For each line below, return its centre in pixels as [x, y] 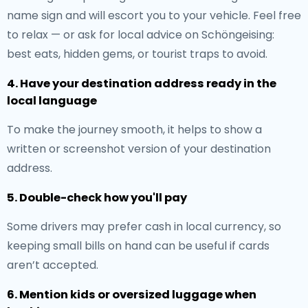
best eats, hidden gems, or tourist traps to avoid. [137, 54]
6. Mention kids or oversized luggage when [132, 295]
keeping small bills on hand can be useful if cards [138, 246]
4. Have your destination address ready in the [142, 84]
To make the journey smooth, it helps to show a [134, 130]
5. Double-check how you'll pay [97, 198]
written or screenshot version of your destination [139, 149]
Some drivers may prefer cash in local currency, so [144, 227]
